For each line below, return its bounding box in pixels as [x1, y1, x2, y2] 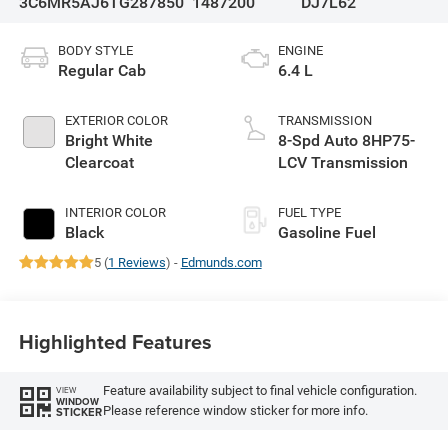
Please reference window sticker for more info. [102, 403, 368, 419]
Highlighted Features [18, 327, 212, 357]
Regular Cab [57, 60, 146, 80]
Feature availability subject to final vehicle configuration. [102, 383, 417, 399]
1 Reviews [107, 254, 166, 270]
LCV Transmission [278, 152, 408, 172]
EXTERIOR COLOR [64, 112, 168, 128]
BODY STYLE [57, 42, 133, 58]
